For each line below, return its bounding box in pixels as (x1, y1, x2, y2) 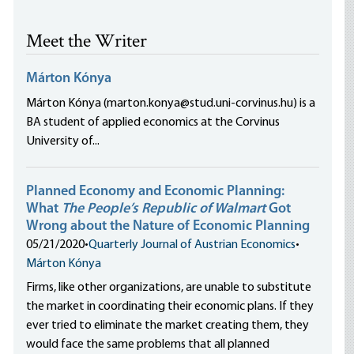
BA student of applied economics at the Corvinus (26, 116, 281, 129)
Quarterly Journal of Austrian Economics (88, 239, 296, 251)
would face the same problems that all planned (26, 338, 270, 351)
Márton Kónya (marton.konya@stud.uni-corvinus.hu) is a (26, 97, 316, 110)
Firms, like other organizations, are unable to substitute (26, 281, 312, 294)
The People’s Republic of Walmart (62, 201, 266, 217)
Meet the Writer (26, 28, 148, 56)
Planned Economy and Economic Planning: (26, 184, 285, 199)
